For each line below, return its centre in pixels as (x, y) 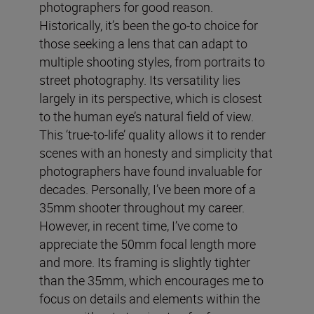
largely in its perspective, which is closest (151, 98)
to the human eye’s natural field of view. (146, 116)
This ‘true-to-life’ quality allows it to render (152, 134)
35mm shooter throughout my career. (142, 207)
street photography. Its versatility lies (140, 80)
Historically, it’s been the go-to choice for (149, 25)
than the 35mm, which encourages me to (151, 280)
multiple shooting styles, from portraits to (152, 61)
